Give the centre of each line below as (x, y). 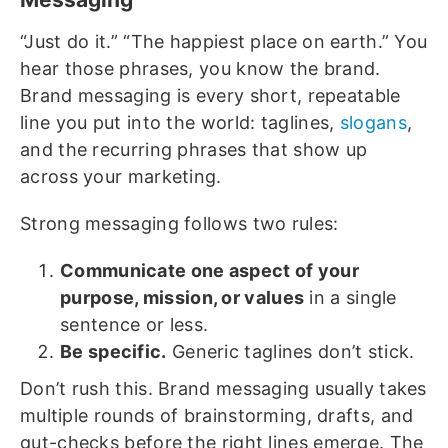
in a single (350, 297)
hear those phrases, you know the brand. (200, 68)
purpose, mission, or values (182, 297)
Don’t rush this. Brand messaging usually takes (223, 388)
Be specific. (113, 351)
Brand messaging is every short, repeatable (210, 95)
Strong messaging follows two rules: (179, 223)
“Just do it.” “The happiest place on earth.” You (224, 41)
